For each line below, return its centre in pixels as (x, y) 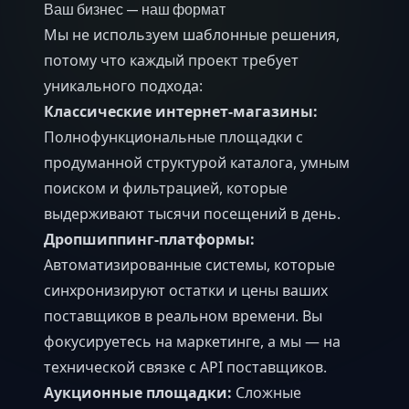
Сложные (267, 392)
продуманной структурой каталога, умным (197, 162)
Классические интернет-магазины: (181, 111)
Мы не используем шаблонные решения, (192, 34)
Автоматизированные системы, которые (189, 264)
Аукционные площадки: (138, 392)
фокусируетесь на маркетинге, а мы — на (192, 341)
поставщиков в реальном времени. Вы (183, 315)
